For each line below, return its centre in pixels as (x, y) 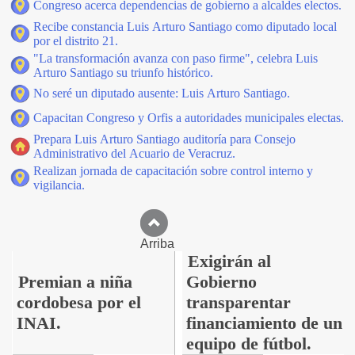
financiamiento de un (264, 323)
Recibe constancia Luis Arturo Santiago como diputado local (185, 27)
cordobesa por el (78, 302)
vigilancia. (59, 185)
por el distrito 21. (76, 41)
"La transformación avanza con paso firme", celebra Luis (176, 58)
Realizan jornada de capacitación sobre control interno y (173, 171)
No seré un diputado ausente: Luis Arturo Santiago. (162, 93)
